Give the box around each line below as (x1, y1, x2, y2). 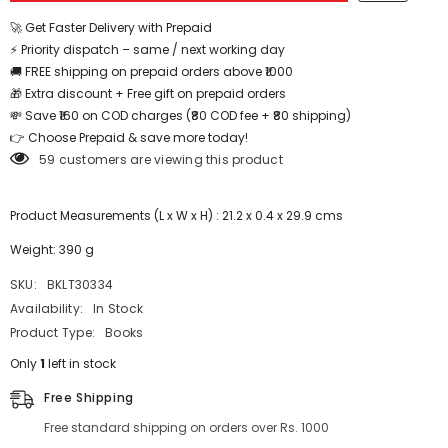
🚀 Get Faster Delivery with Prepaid (10, 18, 212, 36)
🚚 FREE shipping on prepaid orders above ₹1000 (10, 62, 293, 80)
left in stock (45, 354, 116, 372)
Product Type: (10, 323, 96, 341)
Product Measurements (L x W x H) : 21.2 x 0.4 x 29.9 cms (10, 206, 343, 224)
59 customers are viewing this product (39, 150, 283, 168)
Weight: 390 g (10, 240, 94, 258)
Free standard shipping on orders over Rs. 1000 (44, 418, 329, 436)
